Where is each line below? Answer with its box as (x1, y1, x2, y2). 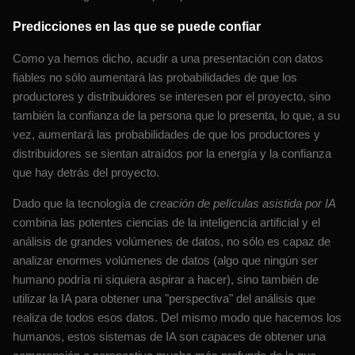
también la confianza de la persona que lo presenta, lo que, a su (13, 109, 340, 123)
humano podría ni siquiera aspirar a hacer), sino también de (13, 273, 319, 287)
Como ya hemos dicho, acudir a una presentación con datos (13, 52, 323, 66)
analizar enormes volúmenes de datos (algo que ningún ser (13, 254, 318, 268)
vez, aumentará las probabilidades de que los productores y (13, 128, 320, 142)
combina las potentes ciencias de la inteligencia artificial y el (13, 216, 320, 230)
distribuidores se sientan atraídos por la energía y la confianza (13, 147, 331, 161)
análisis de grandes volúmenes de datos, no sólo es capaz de (13, 235, 330, 249)
